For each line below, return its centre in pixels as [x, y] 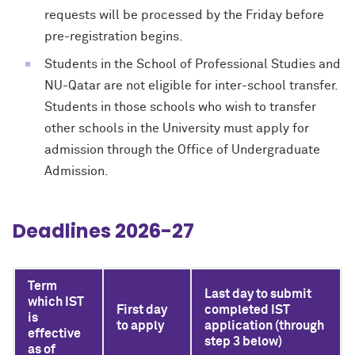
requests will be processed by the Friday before [184, 15]
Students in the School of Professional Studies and [193, 64]
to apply [140, 326]
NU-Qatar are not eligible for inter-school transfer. [191, 86]
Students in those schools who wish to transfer [180, 107]
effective [54, 334]
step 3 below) [243, 342]
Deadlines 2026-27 [103, 231]
